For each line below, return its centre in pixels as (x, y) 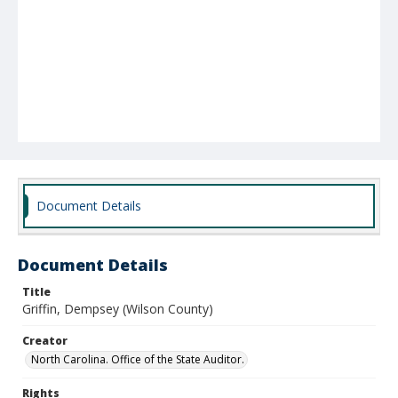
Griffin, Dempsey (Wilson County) (118, 309)
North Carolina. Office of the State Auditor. (138, 359)
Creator (45, 341)
